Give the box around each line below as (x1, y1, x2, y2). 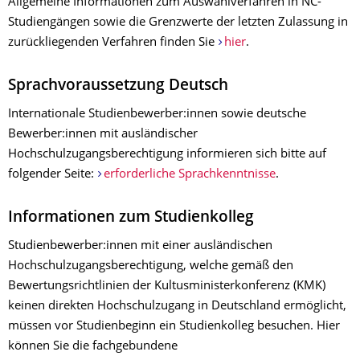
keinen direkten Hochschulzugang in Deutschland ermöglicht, (8, 301, 346, 313)
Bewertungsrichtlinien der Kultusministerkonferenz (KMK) (8, 280, 325, 292)
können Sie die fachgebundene (8, 341, 178, 353)
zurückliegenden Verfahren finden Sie (8, 37, 215, 49)
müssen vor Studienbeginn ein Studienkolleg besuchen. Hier (8, 321, 340, 333)
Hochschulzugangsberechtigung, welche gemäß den (8, 260, 293, 272)
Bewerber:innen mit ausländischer (8, 129, 198, 141)
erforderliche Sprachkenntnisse (103, 169, 276, 181)
